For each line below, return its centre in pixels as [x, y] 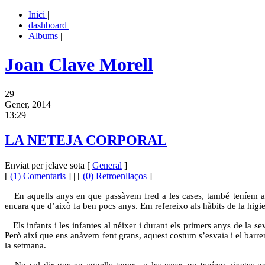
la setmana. [25, 245]
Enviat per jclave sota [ [49, 165]
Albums [44, 36]
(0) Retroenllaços [115, 176]
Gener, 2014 [28, 104]
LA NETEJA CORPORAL [86, 140]
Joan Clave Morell [79, 65]
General [107, 165]
